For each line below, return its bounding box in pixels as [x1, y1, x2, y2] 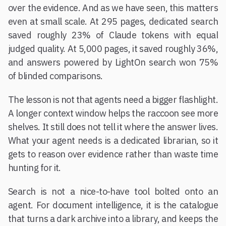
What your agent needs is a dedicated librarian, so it [8, 135, 218, 147]
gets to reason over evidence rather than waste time [8, 148, 218, 160]
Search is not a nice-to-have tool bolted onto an [8, 186, 218, 198]
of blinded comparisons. [8, 70, 103, 82]
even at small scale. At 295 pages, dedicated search [8, 16, 218, 28]
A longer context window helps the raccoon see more [8, 107, 218, 120]
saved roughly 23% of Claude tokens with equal [8, 29, 218, 41]
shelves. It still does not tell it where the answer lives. [8, 121, 218, 133]
